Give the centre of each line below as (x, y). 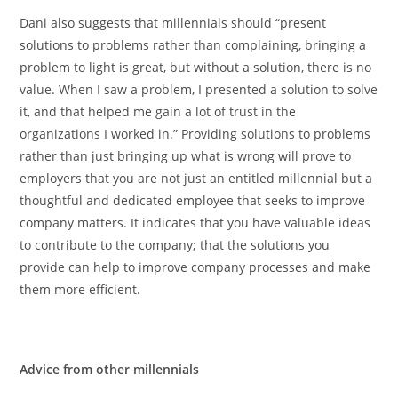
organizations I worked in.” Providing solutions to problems (195, 133)
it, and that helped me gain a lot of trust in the (158, 111)
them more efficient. (80, 289)
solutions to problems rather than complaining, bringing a (193, 44)
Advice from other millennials (110, 369)
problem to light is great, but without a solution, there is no (196, 67)
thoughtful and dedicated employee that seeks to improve (193, 200)
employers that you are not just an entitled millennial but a (196, 178)
